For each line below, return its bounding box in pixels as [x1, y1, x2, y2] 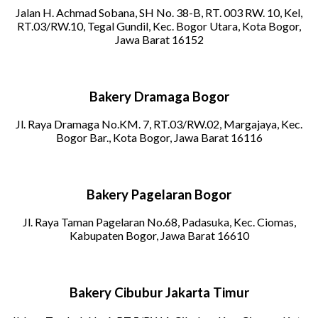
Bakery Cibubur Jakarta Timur [69, 284, 249, 300]
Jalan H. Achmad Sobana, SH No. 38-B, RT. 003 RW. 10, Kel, [16, 6, 302, 20]
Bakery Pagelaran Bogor [87, 186, 231, 202]
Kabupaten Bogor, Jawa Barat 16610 [69, 229, 249, 243]
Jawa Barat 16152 [114, 33, 204, 47]
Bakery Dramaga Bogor [89, 88, 229, 104]
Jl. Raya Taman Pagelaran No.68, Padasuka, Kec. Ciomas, [22, 215, 296, 229]
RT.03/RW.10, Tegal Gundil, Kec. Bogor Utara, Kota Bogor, [17, 19, 301, 33]
